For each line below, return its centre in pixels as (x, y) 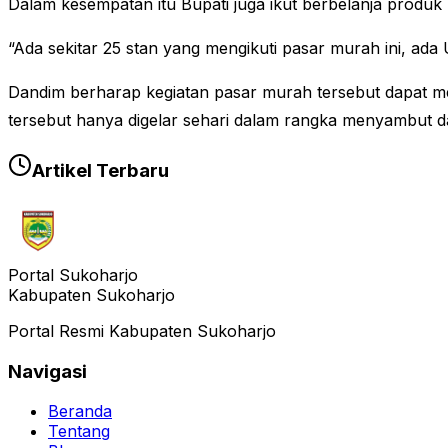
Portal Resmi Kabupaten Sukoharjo (142, 330)
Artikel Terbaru (100, 171)
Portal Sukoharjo (73, 274)
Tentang (79, 431)
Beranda (80, 411)
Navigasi (47, 371)
